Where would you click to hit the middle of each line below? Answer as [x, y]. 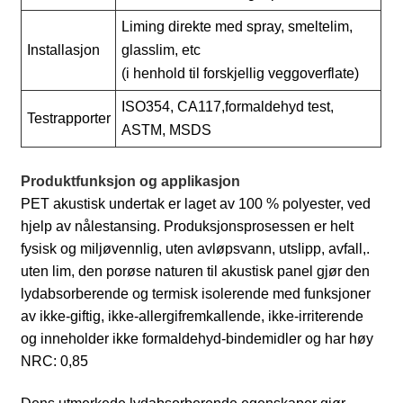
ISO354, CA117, [174, 107]
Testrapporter [69, 119]
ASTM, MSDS [167, 130]
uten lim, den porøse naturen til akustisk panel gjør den [196, 272]
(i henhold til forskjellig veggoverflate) [241, 74]
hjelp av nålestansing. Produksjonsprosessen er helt [188, 227]
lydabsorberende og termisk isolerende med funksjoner [196, 294]
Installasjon [64, 50]
